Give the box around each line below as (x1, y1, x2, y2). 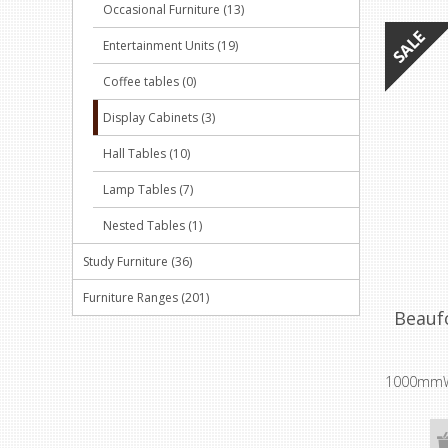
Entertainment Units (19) (103, 37, 238, 54)
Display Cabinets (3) (103, 109, 215, 126)
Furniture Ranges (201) (83, 289, 209, 306)
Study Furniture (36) (83, 253, 192, 270)
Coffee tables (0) (103, 73, 196, 90)
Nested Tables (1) (103, 217, 202, 234)
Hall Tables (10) (103, 145, 190, 162)
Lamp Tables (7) (103, 181, 193, 198)
